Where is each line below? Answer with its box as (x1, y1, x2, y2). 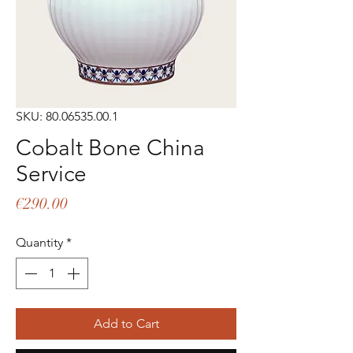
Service (16, 161, 87, 188)
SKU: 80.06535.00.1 (16, 109, 118, 124)
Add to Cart (93, 316, 159, 332)
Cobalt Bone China (16, 135, 205, 162)
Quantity (16, 235, 63, 251)
